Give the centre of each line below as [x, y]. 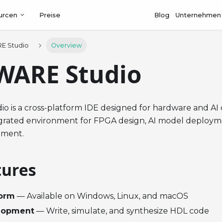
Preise [50, 15]
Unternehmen [198, 15]
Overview [66, 46]
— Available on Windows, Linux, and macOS [102, 196]
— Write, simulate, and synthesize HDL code [122, 211]
